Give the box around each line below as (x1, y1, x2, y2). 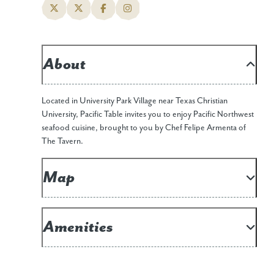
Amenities (43, 218, 113, 237)
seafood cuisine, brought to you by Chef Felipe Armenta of (42, 123, 246, 133)
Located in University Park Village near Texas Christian (42, 96, 228, 106)
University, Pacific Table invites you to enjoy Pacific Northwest (42, 109, 254, 120)
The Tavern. (42, 136, 83, 147)
